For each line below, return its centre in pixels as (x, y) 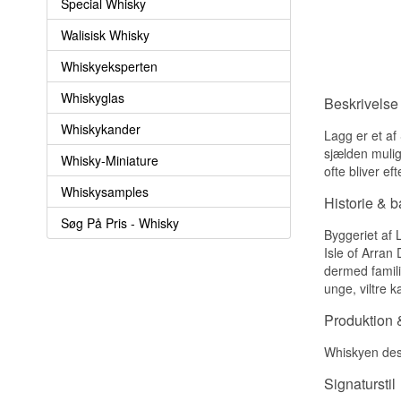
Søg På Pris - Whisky (120, 222)
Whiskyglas (93, 97)
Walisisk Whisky (105, 34)
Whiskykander (101, 128)
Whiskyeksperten (109, 66)
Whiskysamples (105, 191)
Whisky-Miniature (110, 160)
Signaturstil (360, 383)
